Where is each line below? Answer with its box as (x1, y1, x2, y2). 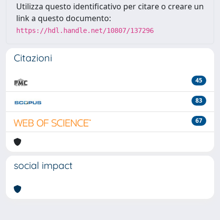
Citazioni (14, 52, 52, 64)
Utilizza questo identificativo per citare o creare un (16, 1, 204, 12)
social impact (14, 159, 73, 171)
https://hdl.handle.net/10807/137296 (16, 27, 154, 34)
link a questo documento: (16, 13, 111, 24)
